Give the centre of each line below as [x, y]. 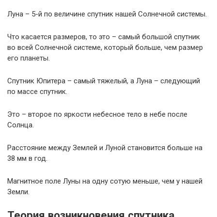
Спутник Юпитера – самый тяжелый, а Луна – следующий [104, 81]
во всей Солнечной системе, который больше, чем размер [105, 48]
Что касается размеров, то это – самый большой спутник [104, 37]
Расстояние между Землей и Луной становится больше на [105, 148]
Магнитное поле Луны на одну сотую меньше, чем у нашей [105, 181]
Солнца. [21, 125]
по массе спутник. [37, 92]
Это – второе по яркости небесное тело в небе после [97, 115]
